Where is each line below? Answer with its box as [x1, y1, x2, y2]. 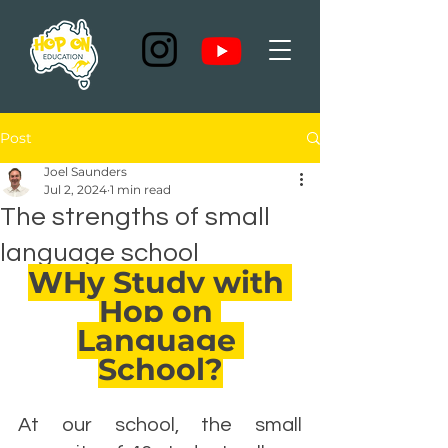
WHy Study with [28, 264, 292, 301]
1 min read [110, 182, 171, 197]
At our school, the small [18, 415, 302, 435]
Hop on [99, 293, 221, 330]
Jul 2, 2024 [44, 182, 107, 197]
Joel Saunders [44, 164, 127, 179]
